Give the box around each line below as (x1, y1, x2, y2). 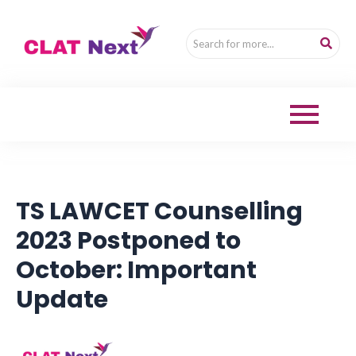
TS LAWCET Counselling (16, 195, 303, 229)
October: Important (16, 253, 257, 288)
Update (16, 283, 108, 317)
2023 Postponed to (16, 224, 241, 258)
